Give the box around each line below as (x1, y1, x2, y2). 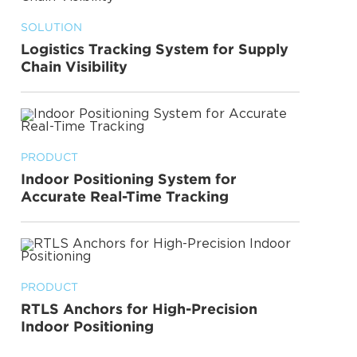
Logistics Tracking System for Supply (21, 41, 288, 57)
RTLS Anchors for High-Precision (21, 300, 257, 317)
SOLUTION (21, 21, 82, 33)
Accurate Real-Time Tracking (21, 188, 229, 205)
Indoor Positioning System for (21, 171, 237, 187)
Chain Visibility (21, 58, 127, 75)
